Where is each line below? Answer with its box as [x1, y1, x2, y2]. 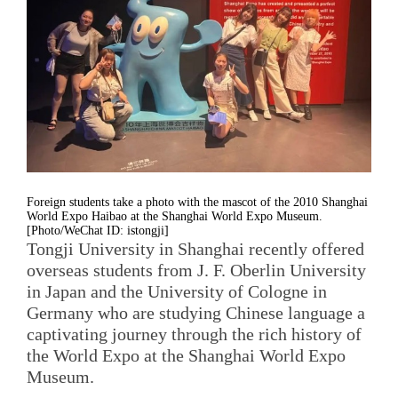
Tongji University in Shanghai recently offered [27, 238, 364, 259]
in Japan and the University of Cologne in [27, 281, 327, 301]
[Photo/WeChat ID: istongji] [27, 223, 169, 237]
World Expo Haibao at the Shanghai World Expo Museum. [27, 209, 322, 223]
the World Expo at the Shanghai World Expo [27, 345, 346, 365]
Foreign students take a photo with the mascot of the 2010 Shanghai [27, 195, 368, 209]
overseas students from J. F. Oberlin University [27, 259, 366, 280]
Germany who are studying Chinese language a [27, 302, 365, 322]
